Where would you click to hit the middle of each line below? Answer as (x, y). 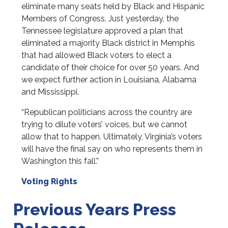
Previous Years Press (95, 210)
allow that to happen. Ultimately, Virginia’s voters (112, 137)
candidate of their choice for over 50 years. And (110, 68)
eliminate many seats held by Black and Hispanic (113, 7)
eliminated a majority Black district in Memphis (108, 43)
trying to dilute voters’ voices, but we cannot (105, 125)
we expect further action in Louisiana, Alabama (109, 80)
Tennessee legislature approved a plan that (103, 31)
